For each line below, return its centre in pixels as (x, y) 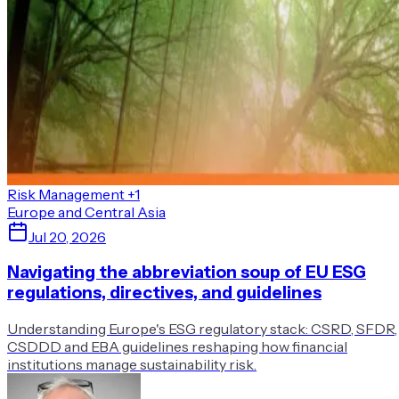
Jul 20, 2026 (67, 236)
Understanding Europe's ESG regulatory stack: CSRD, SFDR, (202, 329)
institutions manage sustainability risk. (132, 365)
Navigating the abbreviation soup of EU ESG (187, 273)
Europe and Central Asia (86, 212)
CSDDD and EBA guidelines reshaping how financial (177, 347)
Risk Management (66, 194)
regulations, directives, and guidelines (164, 293)
